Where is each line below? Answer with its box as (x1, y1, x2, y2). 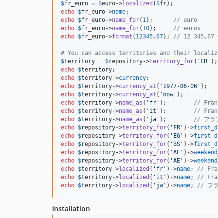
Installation (52, 204, 90, 214)
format (112, 33, 132, 40)
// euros (173, 25, 200, 32)
